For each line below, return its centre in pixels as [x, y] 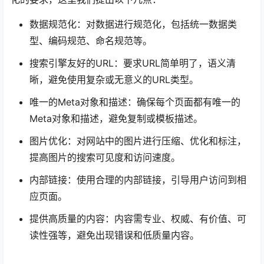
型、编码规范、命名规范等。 [91, 41]
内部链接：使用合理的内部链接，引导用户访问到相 [138, 180]
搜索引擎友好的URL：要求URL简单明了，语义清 [133, 63]
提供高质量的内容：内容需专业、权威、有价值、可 [138, 219]
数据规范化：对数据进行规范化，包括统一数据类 [133, 24]
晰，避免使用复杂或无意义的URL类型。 [114, 80]
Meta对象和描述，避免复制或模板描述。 [116, 119]
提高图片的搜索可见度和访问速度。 [105, 158]
